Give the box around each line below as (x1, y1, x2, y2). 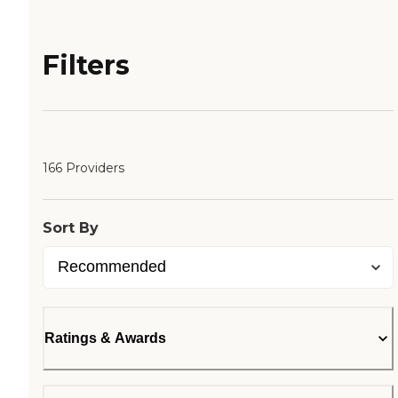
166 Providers (43, 160, 124, 177)
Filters (43, 49, 130, 83)
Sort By (43, 219, 99, 237)
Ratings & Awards (44, 330, 166, 346)
